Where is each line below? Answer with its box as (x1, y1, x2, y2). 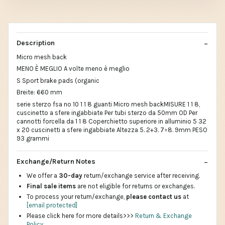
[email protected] (27, 201, 77, 209)
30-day (59, 172, 84, 180)
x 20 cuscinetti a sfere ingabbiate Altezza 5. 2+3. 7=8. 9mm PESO (17, 126, 207, 134)
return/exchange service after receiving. (84, 172, 200, 180)
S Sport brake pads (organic (17, 76, 99, 84)
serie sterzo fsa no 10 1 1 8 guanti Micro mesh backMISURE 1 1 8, (17, 100, 200, 108)
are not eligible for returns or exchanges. (76, 182, 195, 190)
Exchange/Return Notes (17, 157, 95, 166)
